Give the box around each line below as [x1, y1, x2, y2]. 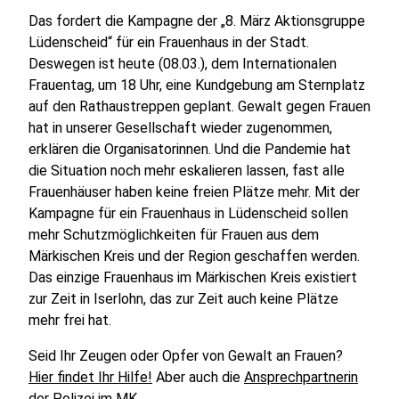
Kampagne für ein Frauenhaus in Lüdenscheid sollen [28, 205, 348, 222]
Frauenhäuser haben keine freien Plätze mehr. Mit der [28, 183, 360, 200]
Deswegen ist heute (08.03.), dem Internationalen [28, 55, 337, 72]
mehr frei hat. [28, 312, 111, 329]
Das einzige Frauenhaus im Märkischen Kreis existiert [28, 269, 357, 286]
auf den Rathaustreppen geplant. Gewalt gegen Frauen [28, 98, 370, 115]
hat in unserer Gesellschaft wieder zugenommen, [28, 119, 332, 136]
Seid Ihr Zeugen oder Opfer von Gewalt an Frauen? [28, 347, 343, 364]
